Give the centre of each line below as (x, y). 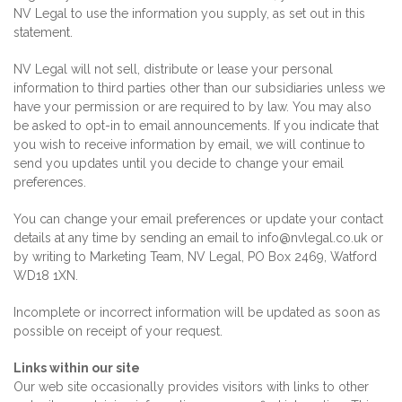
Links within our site (77, 368)
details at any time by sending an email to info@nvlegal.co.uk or (198, 238)
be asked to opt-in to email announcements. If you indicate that (196, 126)
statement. (43, 32)
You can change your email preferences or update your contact (198, 219)
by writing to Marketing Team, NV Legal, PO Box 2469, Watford (195, 257)
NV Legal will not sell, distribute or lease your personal (173, 69)
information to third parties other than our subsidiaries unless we (199, 88)
